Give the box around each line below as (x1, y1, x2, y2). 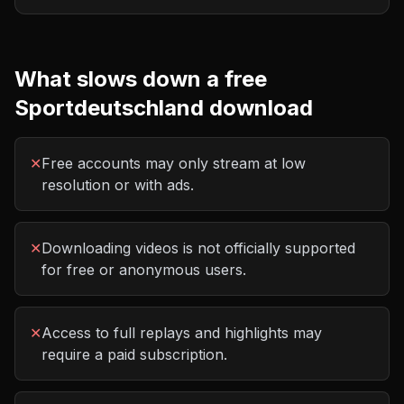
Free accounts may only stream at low (41, 154, 306, 172)
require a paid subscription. (41, 345, 227, 363)
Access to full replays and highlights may (41, 324, 322, 342)
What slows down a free (14, 66, 267, 92)
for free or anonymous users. (41, 261, 246, 279)
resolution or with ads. (41, 176, 194, 194)
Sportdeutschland (14, 95, 204, 121)
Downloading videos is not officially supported (41, 239, 355, 257)
